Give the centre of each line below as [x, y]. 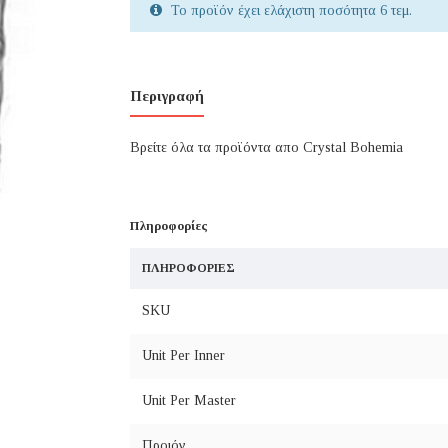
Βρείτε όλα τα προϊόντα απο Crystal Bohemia [266, 147]
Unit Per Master [188, 400]
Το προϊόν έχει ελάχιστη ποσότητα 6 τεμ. [289, 10]
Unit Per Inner [183, 355]
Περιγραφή [166, 96]
